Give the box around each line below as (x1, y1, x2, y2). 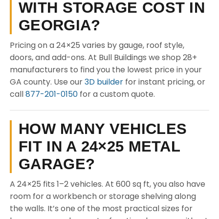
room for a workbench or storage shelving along (10, 191, 196, 202)
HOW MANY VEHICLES (19, 120, 187, 137)
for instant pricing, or (123, 76, 205, 88)
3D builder (85, 76, 123, 88)
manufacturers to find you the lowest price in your (10, 64, 202, 75)
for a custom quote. (78, 88, 155, 100)
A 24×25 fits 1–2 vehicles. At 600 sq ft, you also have (10, 178, 205, 190)
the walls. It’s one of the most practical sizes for (10, 203, 193, 214)
